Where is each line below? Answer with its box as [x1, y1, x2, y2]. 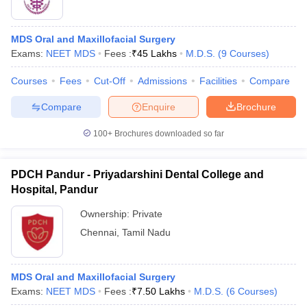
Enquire [142, 101, 175, 112]
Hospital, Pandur [11, 184, 98, 195]
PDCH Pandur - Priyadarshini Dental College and [11, 169, 264, 180]
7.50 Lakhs [137, 286, 185, 297]
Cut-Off [94, 75, 125, 86]
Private [132, 208, 162, 219]
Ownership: [80, 208, 132, 219]
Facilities [199, 75, 237, 86]
